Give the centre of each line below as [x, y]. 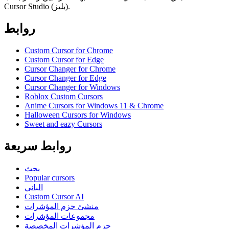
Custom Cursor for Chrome [69, 50]
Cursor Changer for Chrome [70, 68]
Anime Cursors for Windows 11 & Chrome [94, 105]
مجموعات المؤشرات [60, 216]
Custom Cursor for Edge [64, 59]
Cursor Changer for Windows [72, 87]
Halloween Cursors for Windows [78, 114]
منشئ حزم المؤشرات [62, 206]
